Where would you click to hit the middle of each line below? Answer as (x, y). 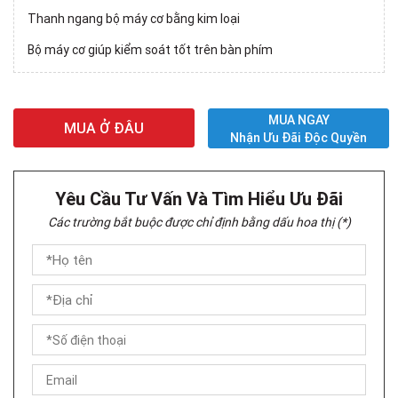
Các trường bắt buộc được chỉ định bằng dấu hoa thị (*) (199, 223)
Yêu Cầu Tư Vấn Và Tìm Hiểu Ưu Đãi (199, 199)
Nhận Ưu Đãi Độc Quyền (298, 137)
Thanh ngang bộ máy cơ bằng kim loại (134, 19)
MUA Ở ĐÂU (104, 128)
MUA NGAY (298, 119)
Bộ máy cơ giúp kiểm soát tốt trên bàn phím (150, 50)
